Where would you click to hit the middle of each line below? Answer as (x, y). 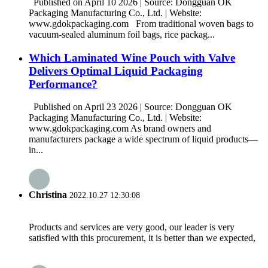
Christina (48, 194)
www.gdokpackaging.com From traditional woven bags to (141, 23)
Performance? (63, 84)
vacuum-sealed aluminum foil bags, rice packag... (122, 34)
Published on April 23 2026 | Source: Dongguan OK (130, 107)
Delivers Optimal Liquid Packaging (116, 71)
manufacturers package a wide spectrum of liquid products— (143, 139)
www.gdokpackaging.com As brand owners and (120, 129)
